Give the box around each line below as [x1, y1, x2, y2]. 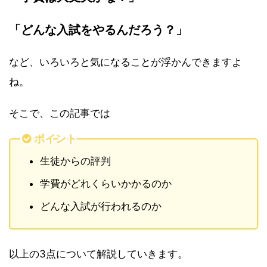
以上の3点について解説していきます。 [9, 247, 188, 260]
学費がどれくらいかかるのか [40, 177, 172, 190]
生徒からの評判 [40, 154, 111, 167]
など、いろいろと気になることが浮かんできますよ [9, 55, 242, 68]
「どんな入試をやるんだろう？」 [9, 21, 188, 37]
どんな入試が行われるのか [40, 200, 162, 212]
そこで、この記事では [9, 107, 110, 119]
